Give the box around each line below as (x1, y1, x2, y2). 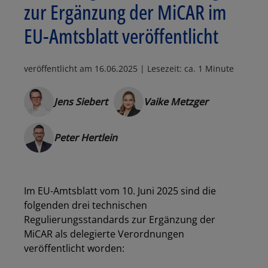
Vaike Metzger (144, 95, 208, 108)
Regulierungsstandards (24, 213, 132, 226)
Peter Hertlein (54, 131, 117, 144)
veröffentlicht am (24, 63, 95, 74)
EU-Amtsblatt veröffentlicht (24, 22, 218, 50)
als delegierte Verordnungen (55, 227, 184, 240)
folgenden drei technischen (24, 199, 147, 212)
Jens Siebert (54, 95, 108, 108)
